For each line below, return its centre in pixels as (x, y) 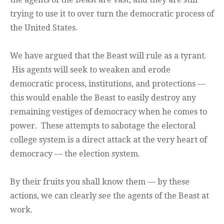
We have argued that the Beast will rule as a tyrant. (108, 56)
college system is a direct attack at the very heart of (108, 140)
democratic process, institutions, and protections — (108, 84)
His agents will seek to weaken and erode (90, 70)
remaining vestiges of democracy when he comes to (108, 112)
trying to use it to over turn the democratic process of (112, 14)
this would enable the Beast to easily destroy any (103, 98)
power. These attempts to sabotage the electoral (103, 126)
